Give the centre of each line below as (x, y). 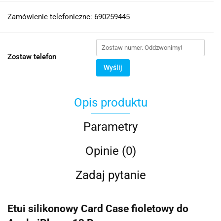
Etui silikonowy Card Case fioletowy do (98, 209)
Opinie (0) (110, 151)
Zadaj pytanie (110, 175)
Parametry (110, 127)
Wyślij (113, 68)
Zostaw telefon (32, 57)
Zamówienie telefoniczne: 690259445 (69, 17)
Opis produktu (110, 103)
